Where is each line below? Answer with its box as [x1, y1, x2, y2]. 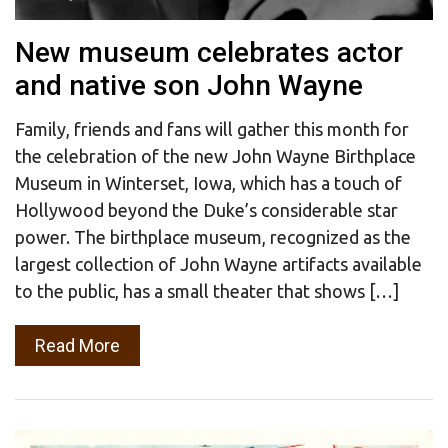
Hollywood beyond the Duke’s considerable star [15, 200, 398, 221]
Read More [35, 335, 120, 357]
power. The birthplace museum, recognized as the [15, 227, 411, 248]
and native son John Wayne [15, 69, 363, 103]
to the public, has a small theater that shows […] [15, 281, 399, 302]
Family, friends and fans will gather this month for [15, 119, 409, 140]
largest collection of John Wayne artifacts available [15, 254, 422, 275]
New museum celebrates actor [15, 36, 403, 70]
